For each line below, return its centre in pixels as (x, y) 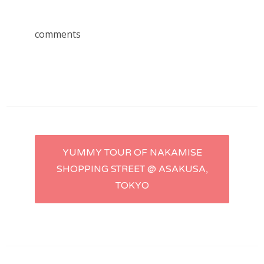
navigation (72, 178)
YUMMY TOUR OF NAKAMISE (132, 153)
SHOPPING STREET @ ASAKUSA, (132, 169)
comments (58, 34)
